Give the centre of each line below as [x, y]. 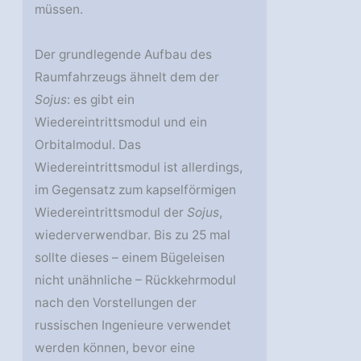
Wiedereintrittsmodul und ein [121, 122]
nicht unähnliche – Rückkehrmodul [136, 280]
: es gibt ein [101, 99]
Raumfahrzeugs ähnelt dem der [127, 77]
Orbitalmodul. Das [88, 144]
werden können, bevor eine [115, 347]
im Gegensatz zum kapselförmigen [136, 189]
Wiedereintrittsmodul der [111, 212]
